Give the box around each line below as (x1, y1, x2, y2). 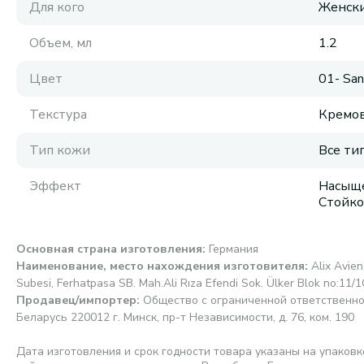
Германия (209, 241, 258, 257)
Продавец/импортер (16, 292, 136, 308)
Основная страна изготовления (16, 241, 202, 257)
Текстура (29, 106, 87, 123)
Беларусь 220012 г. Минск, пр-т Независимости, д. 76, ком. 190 (16, 310, 354, 325)
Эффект (29, 177, 81, 195)
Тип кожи (29, 141, 90, 159)
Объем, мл (29, 34, 92, 52)
